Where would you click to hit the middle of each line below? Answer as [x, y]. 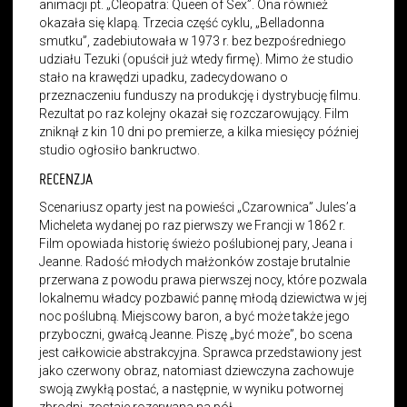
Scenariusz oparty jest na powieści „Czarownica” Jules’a [198, 207]
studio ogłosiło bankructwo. [120, 149]
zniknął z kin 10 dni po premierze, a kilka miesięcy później [199, 131]
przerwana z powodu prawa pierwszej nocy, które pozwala [203, 279]
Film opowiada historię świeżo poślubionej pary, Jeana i [196, 243]
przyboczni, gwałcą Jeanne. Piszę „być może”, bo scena [196, 334]
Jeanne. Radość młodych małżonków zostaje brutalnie [195, 261]
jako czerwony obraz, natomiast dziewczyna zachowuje [197, 370]
